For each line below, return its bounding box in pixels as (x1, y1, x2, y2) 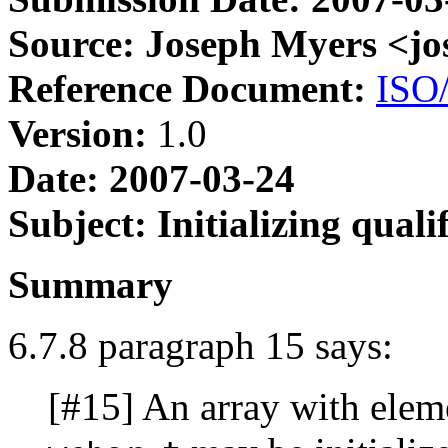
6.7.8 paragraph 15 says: (8, 324, 393, 368)
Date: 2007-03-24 (8, 157, 295, 201)
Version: (8, 112, 147, 156)
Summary (8, 263, 173, 307)
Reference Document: (8, 67, 366, 111)
